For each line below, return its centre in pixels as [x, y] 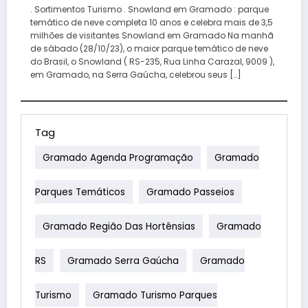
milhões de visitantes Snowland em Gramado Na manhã [152, 36]
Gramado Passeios [190, 192]
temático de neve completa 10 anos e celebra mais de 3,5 [151, 23]
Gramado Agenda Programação [118, 157]
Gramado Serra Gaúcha [123, 261]
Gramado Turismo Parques [155, 295]
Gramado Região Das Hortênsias [119, 226]
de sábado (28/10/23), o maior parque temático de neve [149, 49]
